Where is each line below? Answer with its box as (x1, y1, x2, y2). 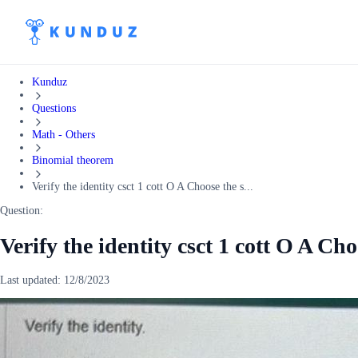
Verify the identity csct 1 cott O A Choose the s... (32, 181, 253, 193)
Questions (32, 101, 76, 114)
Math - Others (32, 128, 95, 141)
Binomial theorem (32, 154, 113, 167)
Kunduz (32, 76, 67, 88)
